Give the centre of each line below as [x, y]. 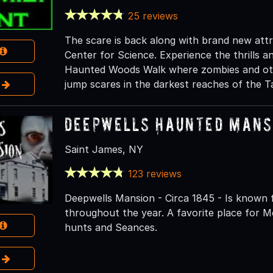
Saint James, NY [104, 149]
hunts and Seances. [111, 227]
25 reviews [153, 16]
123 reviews [155, 173]
